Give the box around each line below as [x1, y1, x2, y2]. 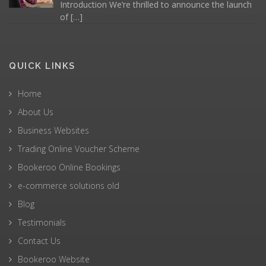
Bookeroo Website [18, 253, 90, 265]
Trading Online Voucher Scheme [18, 142, 140, 154]
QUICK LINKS [9, 60, 75, 71]
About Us [18, 106, 53, 118]
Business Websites [18, 124, 89, 136]
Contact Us [18, 235, 61, 246]
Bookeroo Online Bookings [18, 161, 121, 173]
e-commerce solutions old [18, 179, 119, 191]
